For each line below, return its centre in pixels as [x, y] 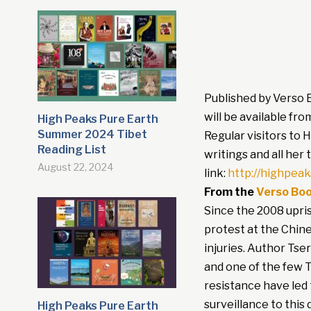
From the [230, 192]
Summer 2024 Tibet [92, 135]
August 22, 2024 [75, 167]
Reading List [72, 150]
